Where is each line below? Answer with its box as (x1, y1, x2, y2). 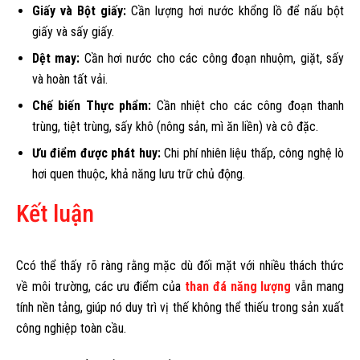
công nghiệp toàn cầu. (16, 320, 126, 336)
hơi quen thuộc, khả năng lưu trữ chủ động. (32, 166, 245, 182)
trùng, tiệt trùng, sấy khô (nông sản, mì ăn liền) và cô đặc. (32, 118, 318, 134)
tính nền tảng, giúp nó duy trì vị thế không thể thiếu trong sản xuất (16, 299, 344, 315)
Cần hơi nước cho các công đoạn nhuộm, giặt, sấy (80, 50, 345, 66)
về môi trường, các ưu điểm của (16, 278, 185, 294)
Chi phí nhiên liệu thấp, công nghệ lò (160, 145, 345, 161)
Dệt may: (32, 50, 80, 66)
